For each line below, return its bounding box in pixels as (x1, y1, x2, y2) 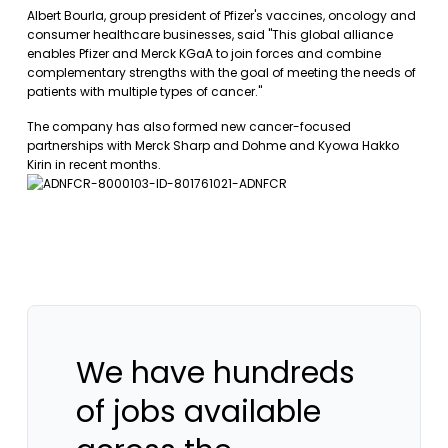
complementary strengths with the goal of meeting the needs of (27, 64, 416, 81)
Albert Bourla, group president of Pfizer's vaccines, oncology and (27, 7, 416, 24)
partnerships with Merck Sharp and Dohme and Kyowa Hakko (27, 137, 399, 154)
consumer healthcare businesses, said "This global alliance (27, 26, 393, 43)
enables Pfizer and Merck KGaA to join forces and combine (27, 45, 381, 62)
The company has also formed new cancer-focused (27, 118, 351, 135)
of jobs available (76, 391, 321, 433)
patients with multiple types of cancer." (27, 83, 262, 100)
